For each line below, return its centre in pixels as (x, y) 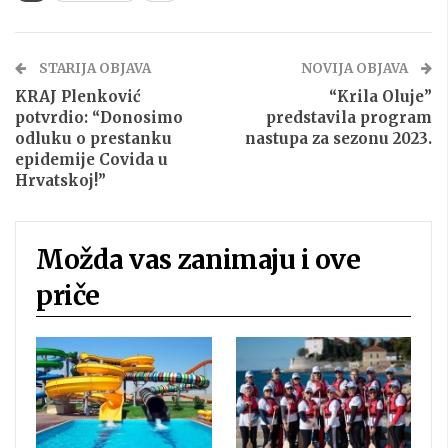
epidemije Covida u (91, 160)
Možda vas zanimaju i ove (198, 260)
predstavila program (349, 118)
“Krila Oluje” (380, 97)
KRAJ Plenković (78, 97)
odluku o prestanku (93, 139)
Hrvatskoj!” (60, 181)
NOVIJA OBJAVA (356, 69)
